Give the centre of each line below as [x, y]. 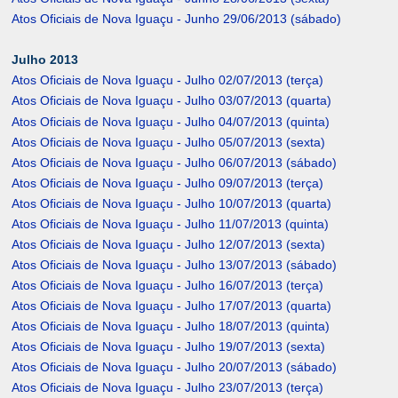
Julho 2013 [45, 60]
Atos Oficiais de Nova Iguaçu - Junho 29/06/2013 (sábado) [177, 19]
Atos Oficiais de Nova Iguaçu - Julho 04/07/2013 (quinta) [171, 122]
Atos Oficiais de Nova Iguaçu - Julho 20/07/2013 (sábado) [175, 367]
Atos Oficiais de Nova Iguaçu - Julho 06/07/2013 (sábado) [175, 163]
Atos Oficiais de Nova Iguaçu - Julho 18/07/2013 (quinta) [171, 326]
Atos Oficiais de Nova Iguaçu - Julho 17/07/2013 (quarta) [172, 306]
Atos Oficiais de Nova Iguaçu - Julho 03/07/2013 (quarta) [172, 101]
